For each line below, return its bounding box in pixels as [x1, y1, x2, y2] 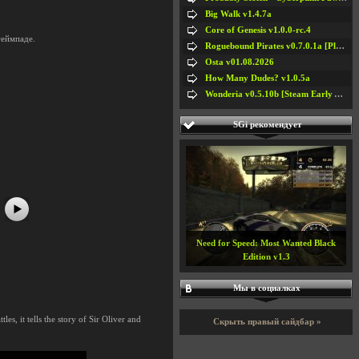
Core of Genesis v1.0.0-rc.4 [205, 25, 311, 34]
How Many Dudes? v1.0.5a [205, 73, 310, 83]
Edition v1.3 [242, 252, 290, 261]
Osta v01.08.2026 [205, 57, 274, 67]
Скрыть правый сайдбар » [213, 317, 321, 326]
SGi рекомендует [232, 119, 301, 129]
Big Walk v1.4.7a [205, 9, 272, 18]
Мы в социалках [233, 283, 301, 292]
